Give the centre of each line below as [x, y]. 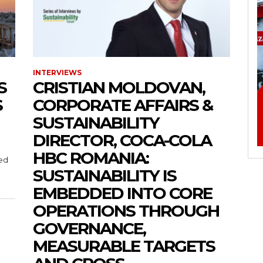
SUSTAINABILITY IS [104, 175]
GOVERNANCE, [89, 228]
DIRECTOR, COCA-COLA [122, 140]
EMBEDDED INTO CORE [122, 193]
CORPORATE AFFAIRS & [123, 105]
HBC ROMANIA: [91, 158]
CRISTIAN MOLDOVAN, [119, 87]
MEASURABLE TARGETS [124, 246]
